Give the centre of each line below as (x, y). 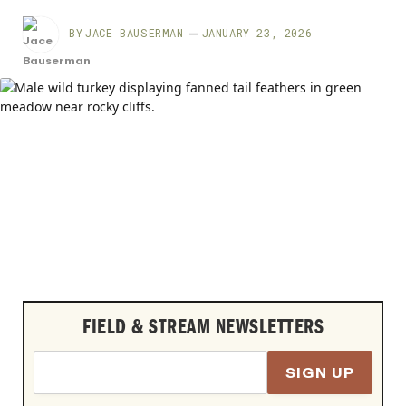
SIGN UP (320, 372)
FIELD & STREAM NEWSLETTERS (203, 327)
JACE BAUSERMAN (135, 33)
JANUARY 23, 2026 (257, 33)
